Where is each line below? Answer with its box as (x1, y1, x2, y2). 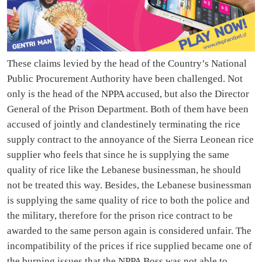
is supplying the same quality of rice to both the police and (7, 195, 250, 206)
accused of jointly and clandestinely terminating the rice (7, 119, 240, 130)
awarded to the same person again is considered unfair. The (7, 225, 251, 237)
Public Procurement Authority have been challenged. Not (7, 73, 243, 85)
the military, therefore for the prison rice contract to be (7, 210, 233, 222)
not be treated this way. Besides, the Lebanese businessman (7, 180, 251, 191)
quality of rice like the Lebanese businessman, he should (7, 164, 241, 176)
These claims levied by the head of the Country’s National (7, 58, 247, 70)
